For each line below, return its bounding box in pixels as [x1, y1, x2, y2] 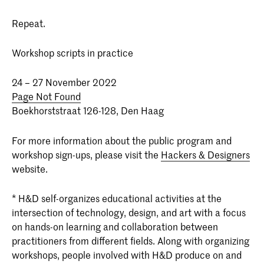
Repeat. [12, 16, 45, 29]
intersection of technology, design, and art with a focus [12, 206, 246, 219]
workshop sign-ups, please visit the [12, 147, 161, 161]
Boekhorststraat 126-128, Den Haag [12, 104, 164, 117]
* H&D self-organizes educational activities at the [12, 192, 222, 205]
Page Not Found [12, 90, 81, 103]
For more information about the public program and [12, 133, 232, 147]
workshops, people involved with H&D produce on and [12, 248, 242, 262]
